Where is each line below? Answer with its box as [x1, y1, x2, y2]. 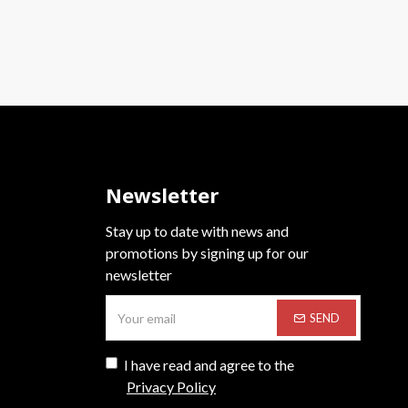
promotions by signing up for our [106, 244, 309, 261]
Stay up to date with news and [106, 222, 289, 240]
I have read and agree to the [124, 356, 294, 373]
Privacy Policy [127, 378, 216, 395]
